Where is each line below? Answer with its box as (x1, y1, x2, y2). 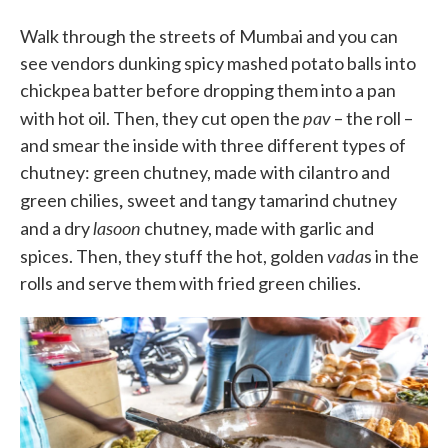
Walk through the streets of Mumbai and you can (20, 25, 398, 47)
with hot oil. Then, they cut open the (20, 107, 303, 129)
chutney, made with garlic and (141, 217, 374, 239)
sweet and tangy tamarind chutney (127, 189, 397, 211)
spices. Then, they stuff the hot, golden (20, 245, 327, 267)
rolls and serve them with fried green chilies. (20, 272, 361, 294)
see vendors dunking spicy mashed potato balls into (20, 52, 416, 74)
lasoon (93, 215, 141, 240)
